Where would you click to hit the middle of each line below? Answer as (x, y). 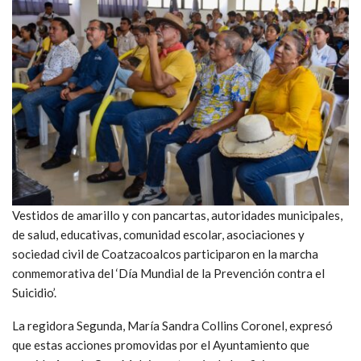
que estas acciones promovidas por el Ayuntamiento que (161, 344)
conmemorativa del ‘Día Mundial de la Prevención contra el (168, 273)
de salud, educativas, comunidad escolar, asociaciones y (158, 234)
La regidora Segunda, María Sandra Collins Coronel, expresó (172, 325)
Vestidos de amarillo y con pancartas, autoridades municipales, (177, 215)
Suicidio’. (34, 292)
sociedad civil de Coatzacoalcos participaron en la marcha (165, 253)
